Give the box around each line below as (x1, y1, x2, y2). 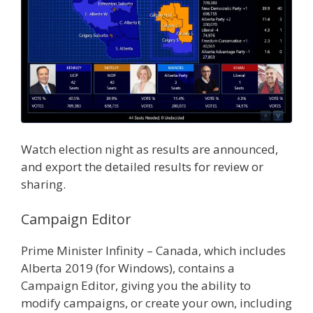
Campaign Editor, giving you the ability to (21, 277, 251, 293)
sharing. (21, 176, 66, 193)
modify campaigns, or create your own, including (21, 294, 292, 311)
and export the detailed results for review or (21, 159, 263, 175)
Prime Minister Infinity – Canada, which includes (21, 242, 286, 259)
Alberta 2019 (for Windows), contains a (21, 259, 235, 276)
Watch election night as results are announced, (21, 141, 278, 158)
